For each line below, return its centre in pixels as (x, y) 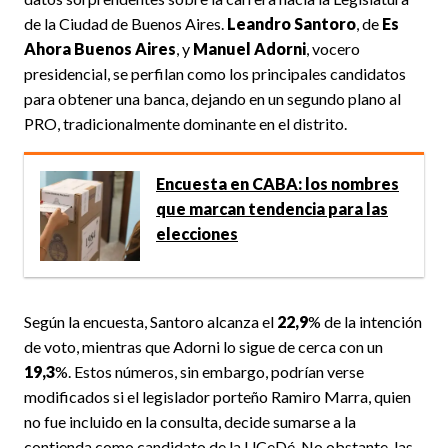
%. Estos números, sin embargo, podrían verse (209, 372)
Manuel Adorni (249, 49)
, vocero (333, 49)
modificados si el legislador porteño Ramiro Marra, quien (217, 397)
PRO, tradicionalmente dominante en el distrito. (185, 124)
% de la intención (365, 322)
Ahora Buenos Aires (100, 49)
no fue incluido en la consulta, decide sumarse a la (190, 422)
